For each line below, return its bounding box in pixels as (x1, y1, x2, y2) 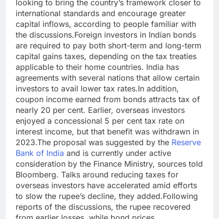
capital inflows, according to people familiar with (16, 19, 196, 29)
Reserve (172, 137, 201, 148)
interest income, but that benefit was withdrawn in (16, 127, 199, 137)
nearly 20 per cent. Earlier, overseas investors (16, 105, 185, 115)
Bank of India (16, 148, 64, 158)
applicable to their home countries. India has (16, 62, 179, 72)
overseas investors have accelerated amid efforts (16, 180, 197, 191)
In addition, (138, 84, 179, 94)
